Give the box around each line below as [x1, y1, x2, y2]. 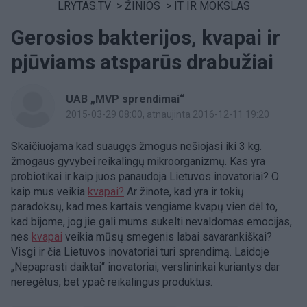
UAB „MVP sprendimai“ [66, 93, 184, 106]
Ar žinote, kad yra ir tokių [124, 185, 244, 198]
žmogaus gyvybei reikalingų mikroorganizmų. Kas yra [11, 155, 265, 168]
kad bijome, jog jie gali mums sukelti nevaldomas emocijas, [11, 215, 292, 228]
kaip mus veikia [11, 185, 88, 198]
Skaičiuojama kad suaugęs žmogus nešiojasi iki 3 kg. [11, 140, 262, 153]
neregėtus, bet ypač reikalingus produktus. [11, 275, 212, 288]
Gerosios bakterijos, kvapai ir [11, 25, 280, 49]
